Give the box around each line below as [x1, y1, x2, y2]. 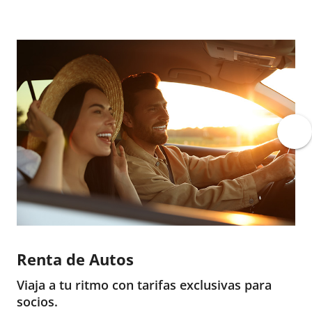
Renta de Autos [17, 249, 134, 270]
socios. [17, 293, 58, 311]
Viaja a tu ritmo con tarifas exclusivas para [17, 276, 272, 294]
